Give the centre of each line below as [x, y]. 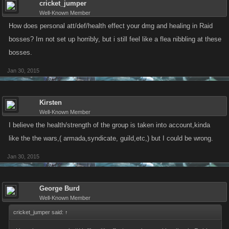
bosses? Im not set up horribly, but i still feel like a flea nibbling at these [115, 39]
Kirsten [51, 102]
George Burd [60, 188]
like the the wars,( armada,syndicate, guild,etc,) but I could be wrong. [111, 138]
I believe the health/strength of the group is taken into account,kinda [109, 125]
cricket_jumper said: [39, 212]
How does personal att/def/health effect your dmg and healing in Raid [111, 26]
